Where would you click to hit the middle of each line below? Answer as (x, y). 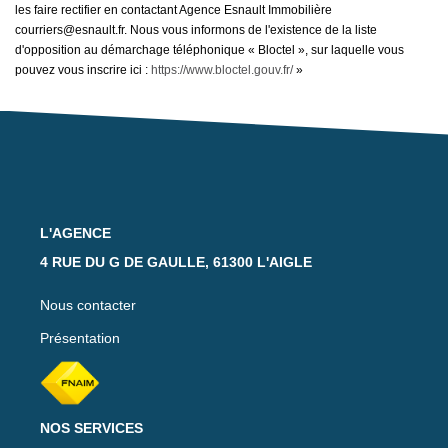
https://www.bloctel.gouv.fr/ (222, 70)
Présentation (80, 338)
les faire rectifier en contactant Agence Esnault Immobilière (173, 10)
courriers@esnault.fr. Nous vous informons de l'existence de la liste (196, 30)
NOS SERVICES (91, 428)
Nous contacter (88, 305)
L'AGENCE (75, 232)
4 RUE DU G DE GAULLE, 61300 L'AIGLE (176, 262)
